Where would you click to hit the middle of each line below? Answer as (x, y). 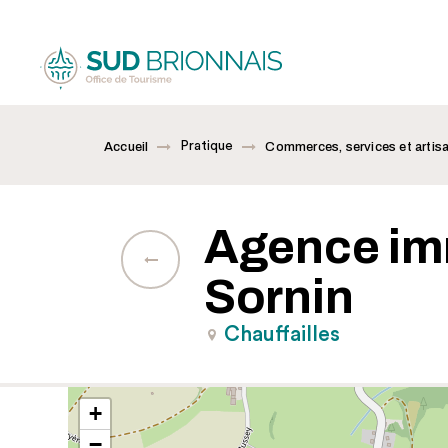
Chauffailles (282, 334)
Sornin (279, 297)
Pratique (207, 146)
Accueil (126, 146)
